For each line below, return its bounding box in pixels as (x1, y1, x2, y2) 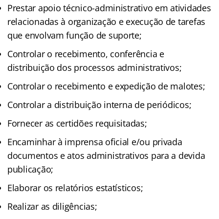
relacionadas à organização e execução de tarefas (7, 15, 206, 27)
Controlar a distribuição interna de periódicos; (7, 98, 192, 110)
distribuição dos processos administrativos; (7, 61, 182, 73)
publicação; (7, 163, 54, 175)
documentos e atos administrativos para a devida (7, 149, 205, 161)
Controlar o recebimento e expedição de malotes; (7, 80, 205, 92)
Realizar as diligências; (7, 200, 97, 212)
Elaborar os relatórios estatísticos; (7, 181, 143, 194)
